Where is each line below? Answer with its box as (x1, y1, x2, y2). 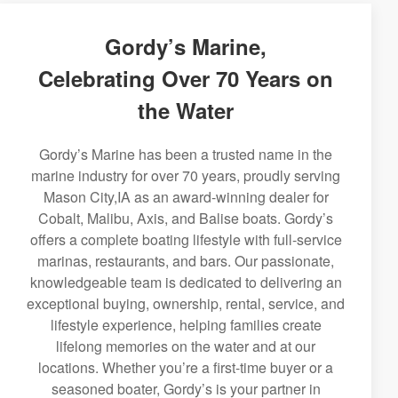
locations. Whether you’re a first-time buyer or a (38, 357, 333, 378)
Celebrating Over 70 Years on (38, 63, 333, 93)
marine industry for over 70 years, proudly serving (31, 165, 340, 186)
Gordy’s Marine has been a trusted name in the (39, 144, 332, 164)
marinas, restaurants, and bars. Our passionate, (37, 251, 334, 271)
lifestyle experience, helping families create (50, 314, 322, 335)
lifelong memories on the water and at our (56, 336, 315, 356)
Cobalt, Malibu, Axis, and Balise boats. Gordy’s (38, 208, 333, 228)
